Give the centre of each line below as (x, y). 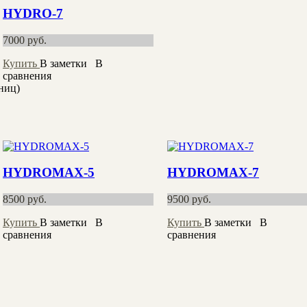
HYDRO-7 (33, 14)
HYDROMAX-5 (49, 173)
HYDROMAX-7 (213, 173)
